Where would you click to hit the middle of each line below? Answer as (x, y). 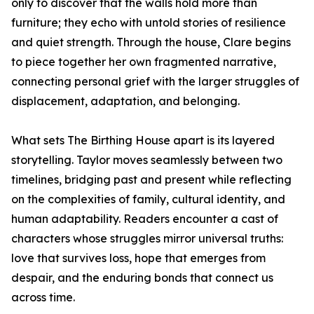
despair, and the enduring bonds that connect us (142, 278)
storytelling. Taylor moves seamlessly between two (147, 160)
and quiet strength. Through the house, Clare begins (151, 42)
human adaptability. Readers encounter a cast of (145, 219)
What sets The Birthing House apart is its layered (143, 141)
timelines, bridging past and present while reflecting (151, 180)
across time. (43, 298)
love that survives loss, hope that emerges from (138, 258)
